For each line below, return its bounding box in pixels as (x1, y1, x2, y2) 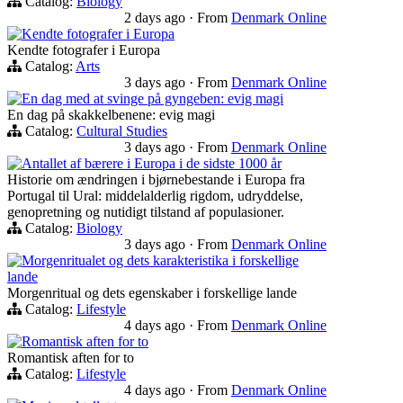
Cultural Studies (76, 123, 167, 139)
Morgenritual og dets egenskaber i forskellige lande (7, 285, 297, 301)
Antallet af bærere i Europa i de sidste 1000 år (22, 156, 282, 172)
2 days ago (124, 10, 189, 26)
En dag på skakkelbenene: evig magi (7, 107, 215, 123)
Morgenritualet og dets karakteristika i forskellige (22, 253, 299, 269)
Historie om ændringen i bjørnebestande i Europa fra (7, 172, 305, 188)
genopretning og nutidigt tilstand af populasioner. (7, 204, 284, 220)
